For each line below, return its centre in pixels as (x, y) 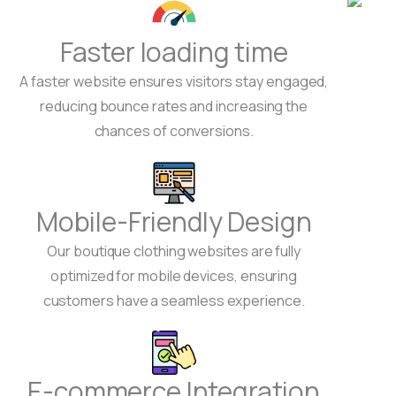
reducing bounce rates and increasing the (174, 107)
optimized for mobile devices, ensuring (174, 276)
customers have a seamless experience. (174, 301)
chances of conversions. (174, 131)
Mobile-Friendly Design (174, 222)
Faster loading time (174, 52)
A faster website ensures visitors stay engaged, (174, 82)
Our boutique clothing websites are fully (174, 251)
